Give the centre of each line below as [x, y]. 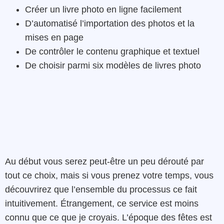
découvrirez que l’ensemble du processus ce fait [101, 190]
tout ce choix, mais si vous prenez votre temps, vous [109, 176]
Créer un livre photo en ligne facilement [103, 9]
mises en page [54, 37]
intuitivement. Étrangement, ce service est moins [102, 204]
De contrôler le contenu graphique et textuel [112, 51]
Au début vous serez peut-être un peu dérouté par [104, 162]
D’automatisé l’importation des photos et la [110, 23]
